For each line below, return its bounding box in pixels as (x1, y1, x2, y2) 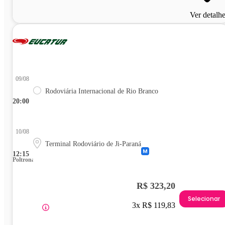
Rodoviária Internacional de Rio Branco (45, 87, 158, 95)
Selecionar (188, 194, 220, 203)
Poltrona (13, 156, 35, 164)
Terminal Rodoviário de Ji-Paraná (45, 140, 141, 148)
